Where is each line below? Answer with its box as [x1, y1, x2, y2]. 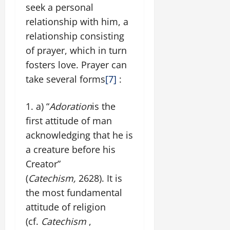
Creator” [26, 157, 61, 170]
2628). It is [79, 171, 122, 184]
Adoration [49, 100, 92, 112]
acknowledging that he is [26, 128, 133, 141]
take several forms [26, 72, 105, 85]
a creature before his [26, 143, 116, 156]
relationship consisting [26, 29, 124, 42]
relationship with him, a [26, 15, 128, 28]
